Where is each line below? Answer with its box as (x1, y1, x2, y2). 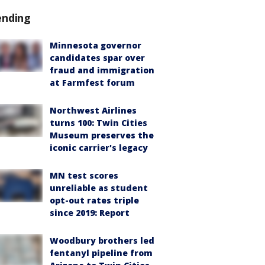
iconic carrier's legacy (50, 142, 148, 153)
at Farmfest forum (50, 77, 135, 88)
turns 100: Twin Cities (50, 117, 147, 128)
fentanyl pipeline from (50, 247, 153, 258)
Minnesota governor (50, 40, 141, 51)
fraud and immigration (50, 64, 154, 76)
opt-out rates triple (50, 195, 139, 206)
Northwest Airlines (50, 105, 137, 116)
